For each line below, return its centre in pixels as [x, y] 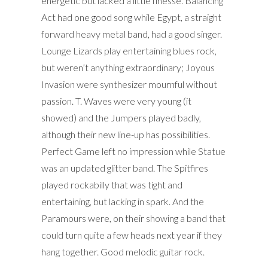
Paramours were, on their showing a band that [133, 218]
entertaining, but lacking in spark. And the [123, 201]
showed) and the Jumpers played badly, [121, 117]
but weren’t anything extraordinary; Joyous [128, 67]
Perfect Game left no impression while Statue [133, 151]
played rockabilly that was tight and [112, 184]
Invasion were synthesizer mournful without [129, 84]
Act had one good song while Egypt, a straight [131, 17]
